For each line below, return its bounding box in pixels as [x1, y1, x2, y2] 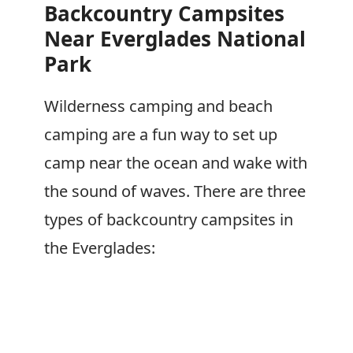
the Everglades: [44, 237, 155, 258]
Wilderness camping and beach [44, 95, 273, 117]
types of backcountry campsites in [44, 209, 293, 230]
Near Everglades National [44, 24, 306, 53]
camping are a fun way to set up [44, 124, 277, 145]
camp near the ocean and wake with [44, 152, 307, 173]
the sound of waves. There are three [44, 180, 306, 202]
